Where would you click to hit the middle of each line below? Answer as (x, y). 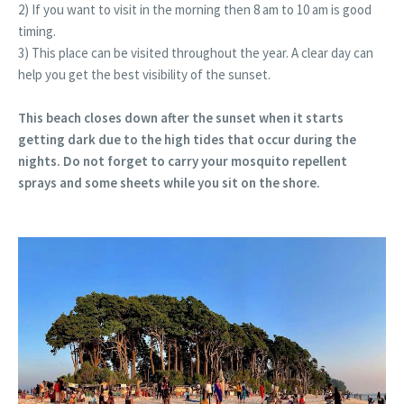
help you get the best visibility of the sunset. (144, 75)
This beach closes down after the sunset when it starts (181, 118)
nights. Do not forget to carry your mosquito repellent (183, 161)
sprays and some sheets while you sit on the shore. (169, 183)
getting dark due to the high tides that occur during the (187, 140)
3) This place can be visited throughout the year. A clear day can (196, 53)
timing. (37, 32)
